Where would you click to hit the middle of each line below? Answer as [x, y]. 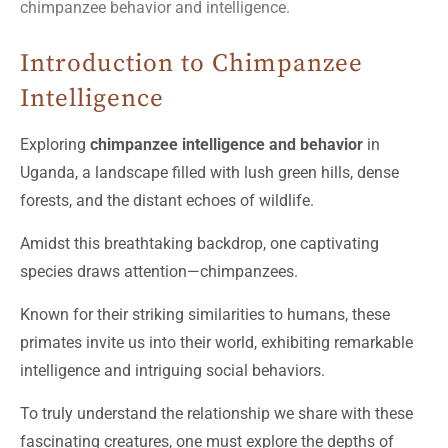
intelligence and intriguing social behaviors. [172, 371]
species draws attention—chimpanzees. [159, 272]
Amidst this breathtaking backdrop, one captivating [199, 244]
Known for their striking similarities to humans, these [205, 315]
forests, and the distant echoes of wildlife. [167, 201]
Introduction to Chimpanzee [191, 64]
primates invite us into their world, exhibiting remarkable [216, 343]
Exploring [55, 145]
